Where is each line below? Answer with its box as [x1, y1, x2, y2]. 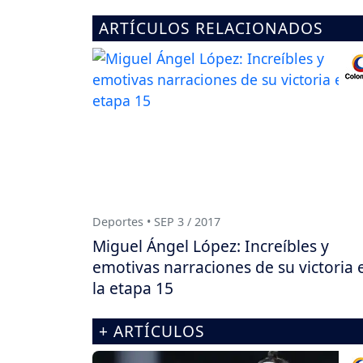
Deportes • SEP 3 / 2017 [92, 213, 220, 229]
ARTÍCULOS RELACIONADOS [99, 17, 323, 40]
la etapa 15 [92, 276, 173, 299]
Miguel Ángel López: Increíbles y [92, 234, 329, 257]
